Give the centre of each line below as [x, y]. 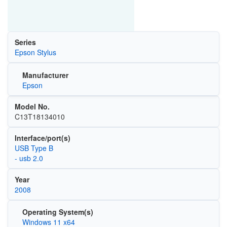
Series [25, 42]
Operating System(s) [58, 212]
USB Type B [34, 148]
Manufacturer [45, 75]
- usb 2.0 [29, 158]
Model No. [32, 106]
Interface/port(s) [42, 138]
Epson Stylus [35, 52]
